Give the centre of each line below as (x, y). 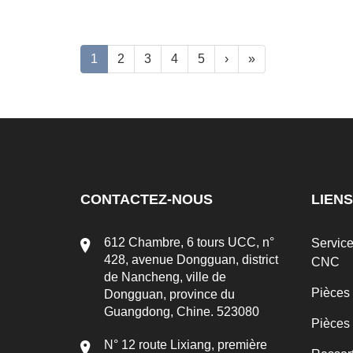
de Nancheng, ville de (165, 277)
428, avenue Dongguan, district (191, 260)
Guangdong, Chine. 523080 (182, 312)
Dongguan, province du (169, 294)
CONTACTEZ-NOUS (147, 199)
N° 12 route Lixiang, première (186, 345)
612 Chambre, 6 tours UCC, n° (189, 242)
